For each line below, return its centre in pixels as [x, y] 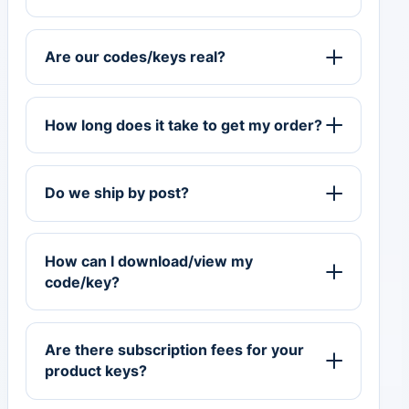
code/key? [83, 282]
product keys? [96, 371]
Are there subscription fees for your [175, 350]
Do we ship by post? [117, 193]
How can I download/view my [149, 261]
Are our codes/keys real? [136, 57]
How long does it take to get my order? [184, 125]
